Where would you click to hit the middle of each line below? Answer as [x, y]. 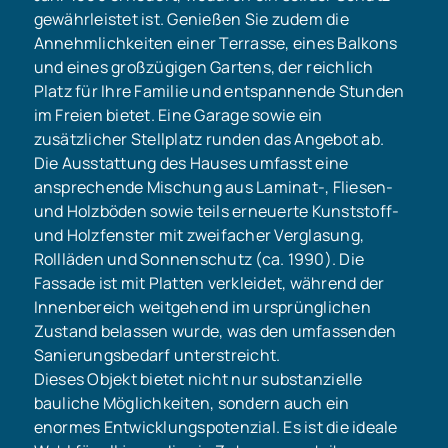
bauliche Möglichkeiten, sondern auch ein [191, 403]
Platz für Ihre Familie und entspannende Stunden [219, 91]
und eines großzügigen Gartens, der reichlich [203, 67]
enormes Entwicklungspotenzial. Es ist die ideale [215, 427]
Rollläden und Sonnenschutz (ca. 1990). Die [199, 259]
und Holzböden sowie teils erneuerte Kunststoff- [216, 211]
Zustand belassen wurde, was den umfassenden [215, 331]
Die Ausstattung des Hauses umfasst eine [191, 163]
